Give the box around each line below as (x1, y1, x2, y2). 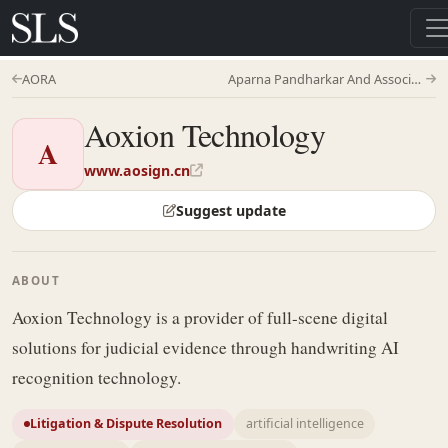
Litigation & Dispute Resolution (30, 415, 223, 433)
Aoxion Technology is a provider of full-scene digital (12, 305, 388, 329)
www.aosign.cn (84, 161, 190, 181)
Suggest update (175, 201, 286, 221)
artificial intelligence (245, 415, 364, 433)
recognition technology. (12, 365, 181, 389)
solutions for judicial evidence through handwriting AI (12, 335, 399, 359)
